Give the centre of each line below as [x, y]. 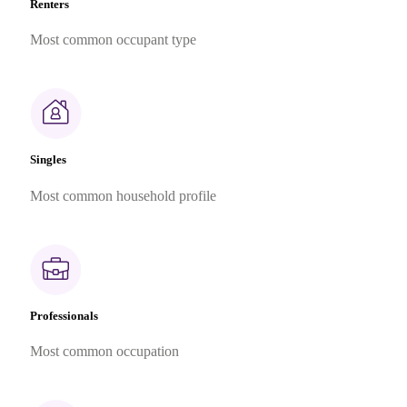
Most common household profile [123, 195]
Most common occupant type [113, 40]
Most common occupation [104, 351]
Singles [48, 160]
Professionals [64, 315]
